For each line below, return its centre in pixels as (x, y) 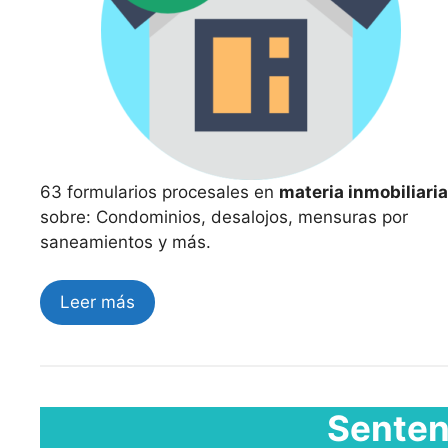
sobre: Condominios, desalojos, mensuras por (224, 216)
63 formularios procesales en (159, 191)
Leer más (97, 302)
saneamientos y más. (125, 241)
